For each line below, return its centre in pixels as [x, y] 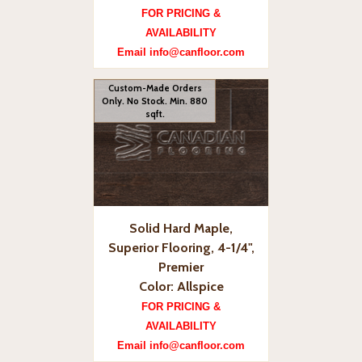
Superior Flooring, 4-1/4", [181, 247]
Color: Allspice [181, 286]
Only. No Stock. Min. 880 [155, 101]
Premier [181, 267]
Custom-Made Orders [155, 88]
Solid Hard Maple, [181, 228]
